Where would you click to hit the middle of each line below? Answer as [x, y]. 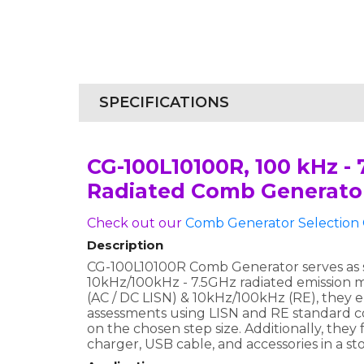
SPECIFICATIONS [164, 102]
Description [125, 245]
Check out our [136, 223]
